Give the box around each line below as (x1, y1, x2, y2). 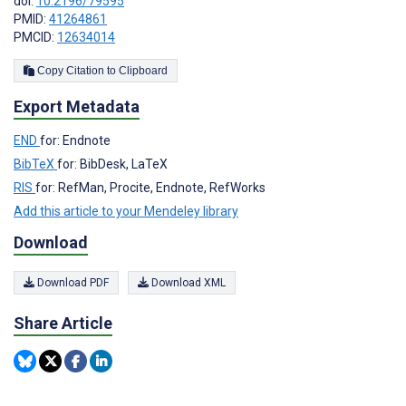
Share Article (14, 314, 112, 333)
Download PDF (34, 276, 109, 290)
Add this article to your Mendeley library (14, 203, 238, 218)
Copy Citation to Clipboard (119, 64, 168, 78)
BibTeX (14, 156, 57, 171)
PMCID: (14, 30, 57, 45)
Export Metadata (14, 97, 140, 117)
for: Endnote (40, 132, 111, 148)
